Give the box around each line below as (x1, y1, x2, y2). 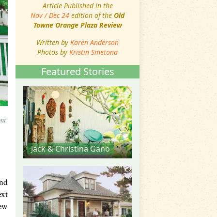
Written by (36, 37, 70, 47)
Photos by (37, 47, 69, 57)
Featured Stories (41, 64, 114, 78)
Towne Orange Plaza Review (33, 20, 122, 30)
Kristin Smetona (69, 47, 118, 57)
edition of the (69, 10, 114, 20)
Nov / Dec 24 (31, 10, 69, 20)
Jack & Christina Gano (31, 143, 110, 154)
